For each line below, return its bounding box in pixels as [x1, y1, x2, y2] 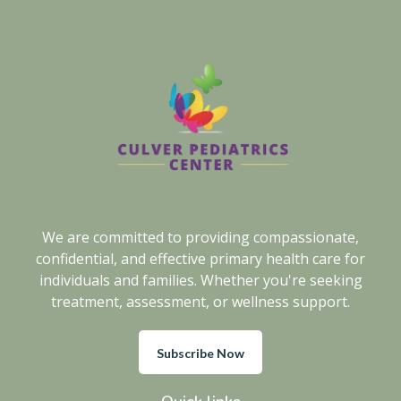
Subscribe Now [157, 346, 244, 362]
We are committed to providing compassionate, [42, 227, 359, 248]
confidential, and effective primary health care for [36, 249, 365, 269]
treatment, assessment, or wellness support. [51, 292, 350, 312]
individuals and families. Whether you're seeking [38, 270, 363, 291]
